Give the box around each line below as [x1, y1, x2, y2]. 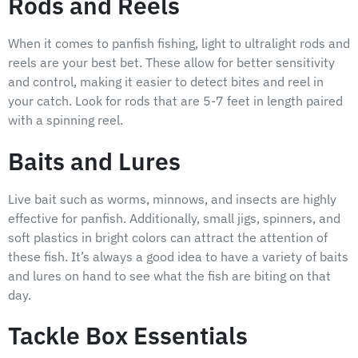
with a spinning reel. [8, 112, 123, 129]
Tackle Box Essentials [8, 319, 248, 351]
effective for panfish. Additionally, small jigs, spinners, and [8, 209, 340, 226]
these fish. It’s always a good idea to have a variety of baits [8, 248, 348, 265]
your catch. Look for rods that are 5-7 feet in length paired [8, 93, 343, 109]
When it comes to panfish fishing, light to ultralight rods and [8, 35, 350, 52]
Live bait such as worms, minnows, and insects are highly [8, 190, 336, 207]
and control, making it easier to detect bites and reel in [8, 74, 324, 90]
